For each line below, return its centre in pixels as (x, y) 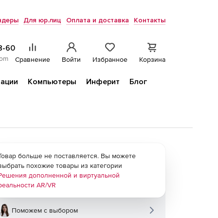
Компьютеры (52, 82)
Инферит (103, 82)
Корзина (152, 59)
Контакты (150, 20)
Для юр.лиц (42, 20)
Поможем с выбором (45, 210)
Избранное (110, 59)
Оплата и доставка (98, 20)
